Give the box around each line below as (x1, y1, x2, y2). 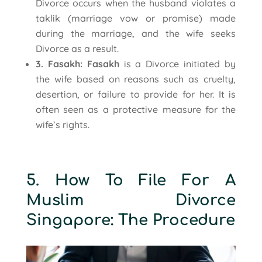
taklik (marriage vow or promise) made (35, 12, 236, 24)
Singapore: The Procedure (26, 211, 235, 229)
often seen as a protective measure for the (35, 103, 236, 115)
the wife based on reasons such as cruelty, (35, 73, 236, 85)
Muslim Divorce (26, 191, 236, 209)
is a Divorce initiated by (119, 57, 236, 70)
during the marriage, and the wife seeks (35, 27, 236, 39)
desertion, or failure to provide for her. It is (35, 88, 236, 100)
